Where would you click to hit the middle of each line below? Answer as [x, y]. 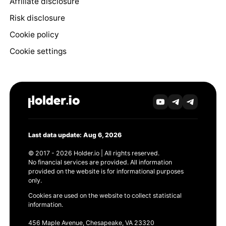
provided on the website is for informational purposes [106, 171]
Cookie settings [38, 51]
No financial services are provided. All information [100, 162]
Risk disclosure [37, 18]
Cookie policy [34, 35]
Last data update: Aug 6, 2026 [75, 135]
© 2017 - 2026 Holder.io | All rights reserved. [94, 153]
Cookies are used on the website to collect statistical [105, 196]
